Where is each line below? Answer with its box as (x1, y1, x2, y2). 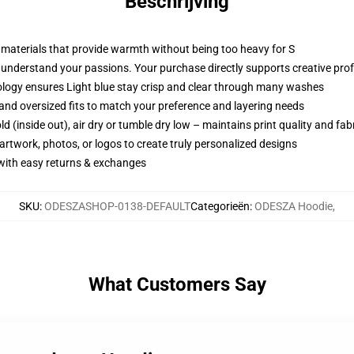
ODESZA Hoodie (254, 200, 333, 213)
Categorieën (190, 200, 250, 213)
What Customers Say (88, 273, 266, 296)
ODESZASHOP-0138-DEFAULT (44, 200, 190, 213)
